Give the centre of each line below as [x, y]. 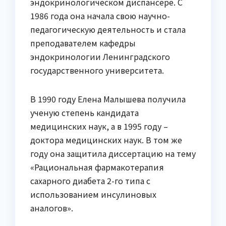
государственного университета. [97, 70]
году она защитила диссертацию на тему [113, 153]
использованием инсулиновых [93, 194]
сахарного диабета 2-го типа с [90, 180]
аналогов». [52, 208]
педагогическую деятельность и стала [108, 29]
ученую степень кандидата [84, 112]
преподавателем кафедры [83, 43]
